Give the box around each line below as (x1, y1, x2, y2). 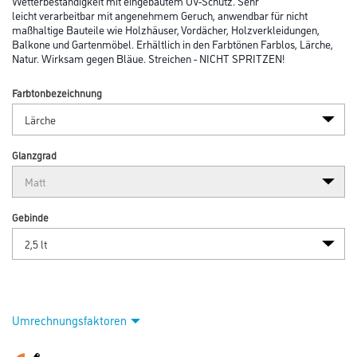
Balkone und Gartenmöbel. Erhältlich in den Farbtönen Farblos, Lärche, (12, 36, 333, 51)
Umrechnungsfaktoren (12, 312, 127, 328)
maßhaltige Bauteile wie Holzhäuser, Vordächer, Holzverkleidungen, (12, 22, 320, 37)
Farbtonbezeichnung (12, 85, 102, 100)
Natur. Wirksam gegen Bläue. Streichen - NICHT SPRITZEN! (12, 50, 284, 65)
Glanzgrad (12, 147, 57, 162)
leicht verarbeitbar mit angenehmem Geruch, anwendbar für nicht (12, 7, 308, 22)
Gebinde (12, 210, 49, 224)
